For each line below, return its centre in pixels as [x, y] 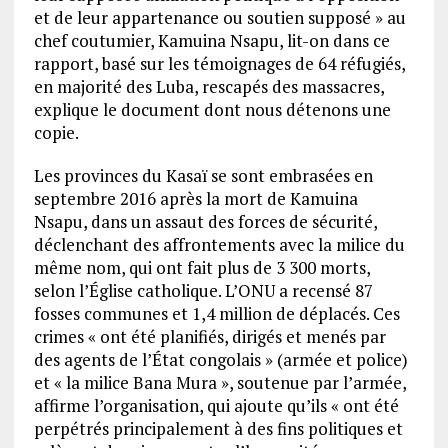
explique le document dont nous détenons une [212, 109]
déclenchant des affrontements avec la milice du [219, 244]
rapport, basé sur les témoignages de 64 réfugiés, [219, 63]
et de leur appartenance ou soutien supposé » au [219, 17]
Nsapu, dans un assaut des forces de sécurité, [205, 221]
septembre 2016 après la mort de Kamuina [195, 198]
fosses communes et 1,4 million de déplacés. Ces [216, 313]
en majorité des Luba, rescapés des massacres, [208, 86]
